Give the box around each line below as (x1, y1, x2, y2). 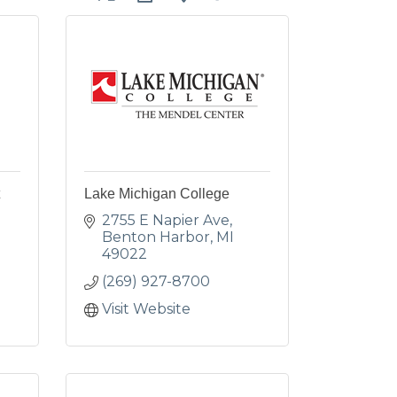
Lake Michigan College (83, 186, 230, 201)
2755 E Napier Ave (101, 212, 230, 229)
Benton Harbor (101, 229, 210, 245)
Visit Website (101, 300, 191, 317)
